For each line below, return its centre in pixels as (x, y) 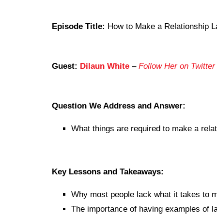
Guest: (66, 66)
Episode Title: (78, 26)
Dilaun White (105, 66)
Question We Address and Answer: (119, 106)
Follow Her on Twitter (177, 66)
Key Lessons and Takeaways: (108, 172)
